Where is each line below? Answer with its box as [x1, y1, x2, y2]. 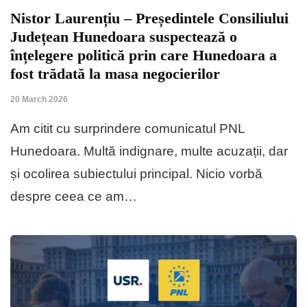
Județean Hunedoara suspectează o [10, 27, 237, 45]
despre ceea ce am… [10, 188, 137, 204]
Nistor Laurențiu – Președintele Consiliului [10, 9, 288, 27]
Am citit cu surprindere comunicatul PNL [10, 121, 245, 136]
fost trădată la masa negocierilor [10, 64, 220, 82]
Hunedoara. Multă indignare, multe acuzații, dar [10, 143, 288, 158]
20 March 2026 [10, 94, 68, 104]
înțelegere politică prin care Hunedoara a [10, 46, 277, 64]
